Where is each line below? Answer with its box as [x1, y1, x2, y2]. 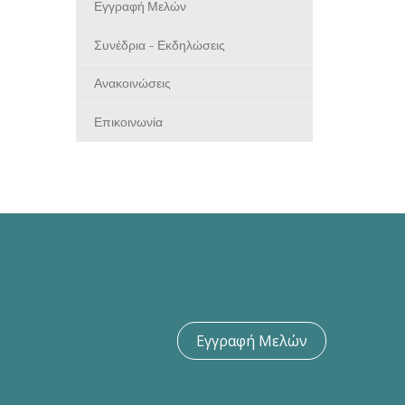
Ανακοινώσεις [93, 77, 171, 92]
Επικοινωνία [93, 115, 163, 130]
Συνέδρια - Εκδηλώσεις [93, 39, 225, 53]
